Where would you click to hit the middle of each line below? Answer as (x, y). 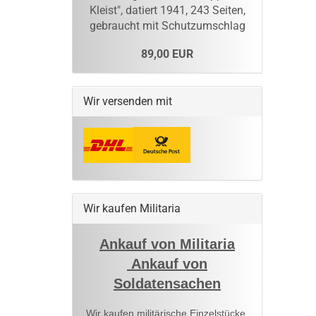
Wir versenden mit (128, 102)
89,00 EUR (167, 54)
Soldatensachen (167, 284)
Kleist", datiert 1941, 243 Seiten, (167, 11)
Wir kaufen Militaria (132, 209)
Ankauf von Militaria (167, 244)
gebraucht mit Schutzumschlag (167, 26)
